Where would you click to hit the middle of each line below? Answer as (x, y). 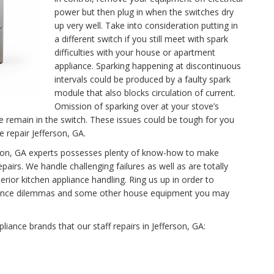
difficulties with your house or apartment (135, 52)
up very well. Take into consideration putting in (146, 25)
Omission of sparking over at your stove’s (137, 106)
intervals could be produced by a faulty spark (143, 79)
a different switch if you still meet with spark (141, 39)
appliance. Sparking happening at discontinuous (148, 66)
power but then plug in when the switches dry (144, 12)
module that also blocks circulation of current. (145, 93)
